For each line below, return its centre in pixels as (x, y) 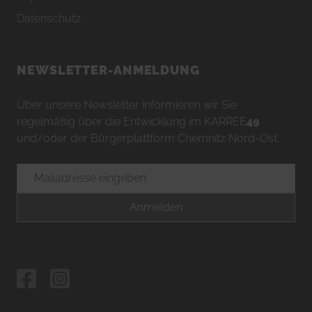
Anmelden (156, 208)
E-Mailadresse (53, 171)
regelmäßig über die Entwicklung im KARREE (132, 122)
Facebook (41, 275)
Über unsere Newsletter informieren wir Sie (127, 105)
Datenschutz (49, 19)
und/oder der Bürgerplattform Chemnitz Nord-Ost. (148, 139)
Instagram (76, 275)
